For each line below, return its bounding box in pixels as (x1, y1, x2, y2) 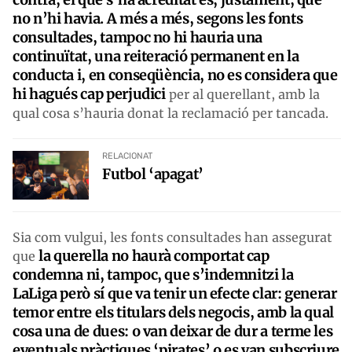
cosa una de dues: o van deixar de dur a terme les (13, 321, 333, 340)
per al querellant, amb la (165, 86, 320, 102)
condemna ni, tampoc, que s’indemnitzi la (13, 265, 294, 284)
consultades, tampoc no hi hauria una (13, 27, 263, 46)
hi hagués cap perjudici (13, 84, 166, 103)
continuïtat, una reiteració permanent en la (13, 46, 299, 65)
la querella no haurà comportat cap (38, 246, 269, 265)
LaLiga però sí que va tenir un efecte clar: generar (13, 284, 337, 302)
